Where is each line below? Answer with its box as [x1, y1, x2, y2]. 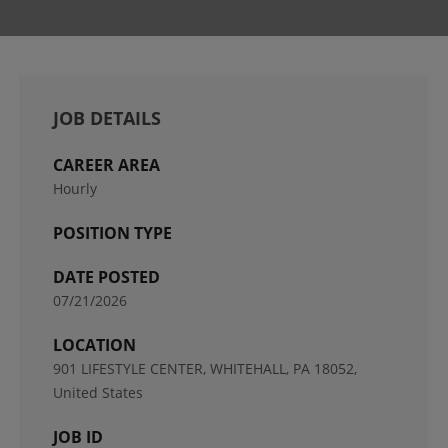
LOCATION [53, 334, 136, 356]
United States [53, 383, 143, 402]
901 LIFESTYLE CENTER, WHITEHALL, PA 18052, [53, 359, 357, 378]
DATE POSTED [53, 266, 160, 288]
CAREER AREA [53, 154, 160, 176]
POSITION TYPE [53, 222, 172, 244]
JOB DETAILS [53, 106, 161, 130]
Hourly [53, 179, 97, 198]
